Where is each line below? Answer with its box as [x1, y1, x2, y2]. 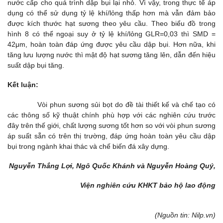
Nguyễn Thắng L [9, 161, 66, 170]
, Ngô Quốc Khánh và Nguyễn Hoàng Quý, [72, 161, 216, 170]
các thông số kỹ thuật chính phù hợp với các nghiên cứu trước [7, 111, 216, 119]
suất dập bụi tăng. [7, 61, 64, 70]
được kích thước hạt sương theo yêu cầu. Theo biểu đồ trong [7, 19, 216, 28]
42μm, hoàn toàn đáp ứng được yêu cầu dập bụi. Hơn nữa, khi [7, 40, 216, 49]
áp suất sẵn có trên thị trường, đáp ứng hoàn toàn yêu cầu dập [7, 131, 216, 140]
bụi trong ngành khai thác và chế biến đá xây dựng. [7, 142, 169, 150]
